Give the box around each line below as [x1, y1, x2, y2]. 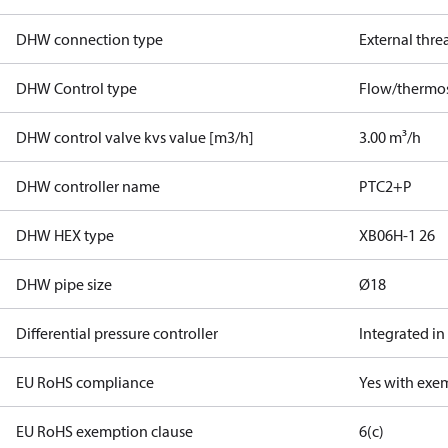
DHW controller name [16, 176, 160, 196]
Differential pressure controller [16, 323, 218, 343]
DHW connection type [16, 29, 163, 49]
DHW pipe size [16, 274, 112, 294]
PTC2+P [359, 176, 413, 196]
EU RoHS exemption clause [16, 421, 193, 441]
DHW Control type [16, 78, 137, 98]
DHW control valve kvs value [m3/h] [16, 127, 254, 147]
